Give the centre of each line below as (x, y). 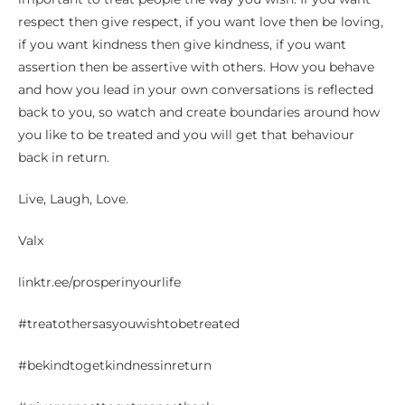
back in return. (64, 157)
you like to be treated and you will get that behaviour (186, 135)
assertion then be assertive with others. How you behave (196, 67)
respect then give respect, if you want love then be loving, (201, 22)
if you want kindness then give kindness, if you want (182, 44)
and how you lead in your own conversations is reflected (196, 89)
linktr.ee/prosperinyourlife (99, 282)
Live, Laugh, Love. (73, 199)
